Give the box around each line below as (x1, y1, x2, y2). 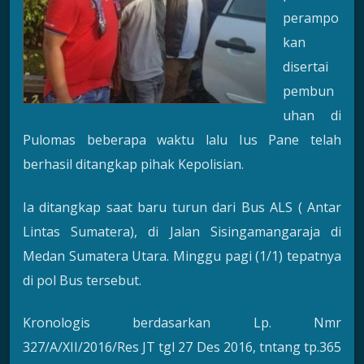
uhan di (283, 106, 341, 125)
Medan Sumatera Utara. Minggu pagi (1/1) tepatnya (23, 246, 341, 265)
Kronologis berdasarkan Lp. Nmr (23, 314, 341, 332)
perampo (283, 9, 339, 28)
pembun (283, 82, 334, 101)
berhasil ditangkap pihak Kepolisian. (23, 155, 244, 174)
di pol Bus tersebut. (23, 271, 141, 289)
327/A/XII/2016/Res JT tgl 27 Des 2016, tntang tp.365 (23, 338, 341, 357)
